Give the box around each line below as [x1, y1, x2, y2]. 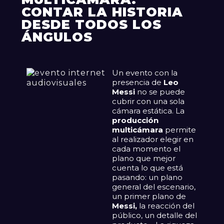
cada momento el [112, 143, 180, 153]
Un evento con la [112, 67, 177, 77]
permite [163, 124, 196, 134]
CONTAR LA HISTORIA [21, 3, 183, 19]
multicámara [112, 124, 163, 134]
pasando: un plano [112, 172, 182, 182]
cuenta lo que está [112, 162, 183, 172]
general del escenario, [112, 181, 195, 191]
